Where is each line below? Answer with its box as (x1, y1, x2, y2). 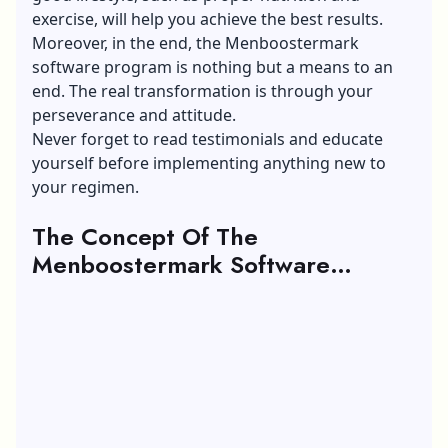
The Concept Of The (32, 218, 258, 254)
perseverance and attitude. (32, 103, 236, 126)
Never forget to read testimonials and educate (32, 127, 383, 150)
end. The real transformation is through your (32, 79, 373, 102)
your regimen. (32, 175, 139, 198)
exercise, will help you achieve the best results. (32, 7, 383, 30)
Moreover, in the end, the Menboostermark (32, 31, 359, 54)
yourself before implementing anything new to (32, 151, 386, 174)
